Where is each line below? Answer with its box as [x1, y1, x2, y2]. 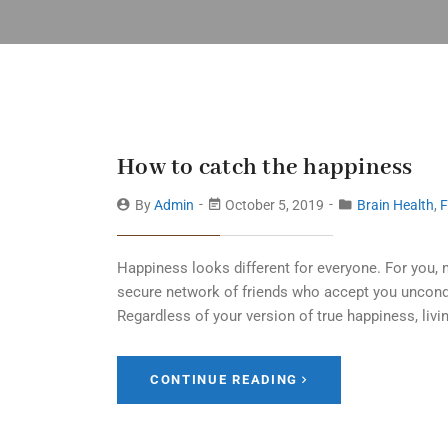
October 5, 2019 [222, 197, 327, 213]
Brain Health [357, 197, 434, 213]
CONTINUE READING [150, 372, 299, 387]
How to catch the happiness [117, 153, 413, 182]
